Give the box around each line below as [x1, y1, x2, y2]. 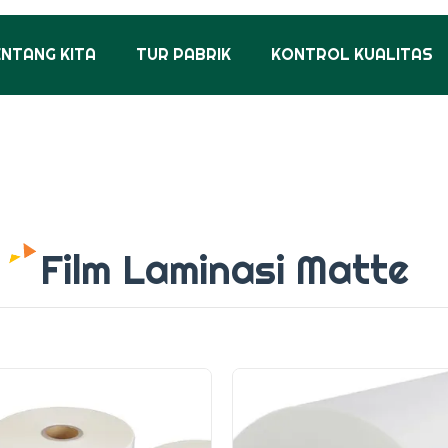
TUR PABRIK [135, 43, 231, 65]
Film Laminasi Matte [39, 244, 409, 295]
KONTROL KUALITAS [270, 43, 433, 65]
